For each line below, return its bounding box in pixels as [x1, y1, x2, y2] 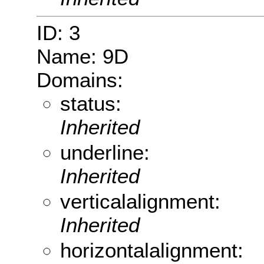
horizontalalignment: [60, 239, 243, 262]
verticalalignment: [60, 190, 220, 213]
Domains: [37, 68, 123, 92]
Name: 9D [37, 45, 128, 68]
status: [60, 92, 121, 115]
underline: [60, 141, 150, 164]
